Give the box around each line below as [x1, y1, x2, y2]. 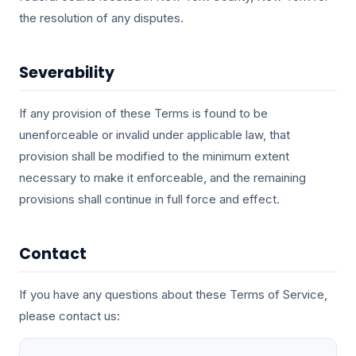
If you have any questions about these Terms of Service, [19, 287, 327, 302]
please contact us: [19, 308, 120, 323]
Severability [19, 62, 114, 83]
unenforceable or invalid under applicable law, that [19, 127, 290, 142]
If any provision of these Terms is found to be [19, 106, 268, 121]
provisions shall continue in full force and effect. [19, 192, 280, 207]
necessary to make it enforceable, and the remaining [19, 170, 306, 185]
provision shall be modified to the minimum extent [19, 149, 289, 164]
